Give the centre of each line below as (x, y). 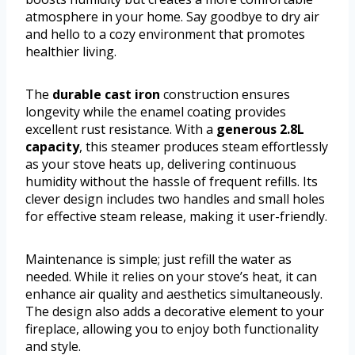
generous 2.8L (260, 129)
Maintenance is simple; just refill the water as (158, 259)
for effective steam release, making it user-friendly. (176, 216)
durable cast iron (106, 94)
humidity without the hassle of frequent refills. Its (172, 181)
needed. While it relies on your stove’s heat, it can (171, 276)
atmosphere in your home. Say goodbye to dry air (172, 16)
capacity (52, 146)
